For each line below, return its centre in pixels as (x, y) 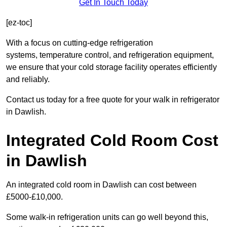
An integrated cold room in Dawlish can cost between (101, 185)
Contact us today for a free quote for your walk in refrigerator (113, 100)
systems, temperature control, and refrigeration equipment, (110, 55)
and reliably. (28, 80)
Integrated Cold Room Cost (112, 141)
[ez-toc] (19, 23)
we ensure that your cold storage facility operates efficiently (111, 67)
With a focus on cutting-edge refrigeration (80, 43)
